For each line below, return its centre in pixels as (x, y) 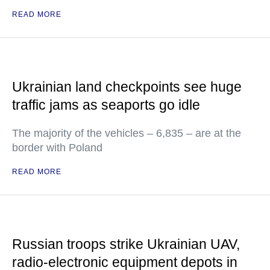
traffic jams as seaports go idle (106, 105)
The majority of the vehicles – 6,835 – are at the (127, 133)
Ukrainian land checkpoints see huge (127, 87)
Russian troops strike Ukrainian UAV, (126, 244)
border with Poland (57, 148)
